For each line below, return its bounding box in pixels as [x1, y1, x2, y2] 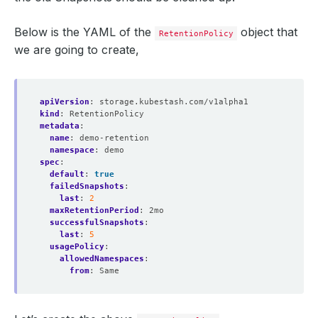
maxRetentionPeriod [50, 205, 139, 215]
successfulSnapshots [50, 217, 144, 227]
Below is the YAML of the [14, 25, 155, 39]
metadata [40, 121, 79, 131]
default [50, 169, 84, 179]
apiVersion [40, 97, 89, 106]
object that [237, 25, 298, 39]
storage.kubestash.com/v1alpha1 [99, 97, 248, 106]
